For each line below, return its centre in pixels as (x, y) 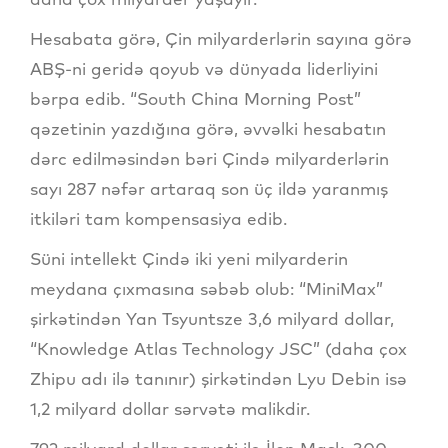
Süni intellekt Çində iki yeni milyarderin (189, 258)
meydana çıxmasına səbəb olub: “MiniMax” (206, 288)
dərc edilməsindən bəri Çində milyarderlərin (209, 158)
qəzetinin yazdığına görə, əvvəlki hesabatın (208, 128)
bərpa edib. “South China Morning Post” (195, 98)
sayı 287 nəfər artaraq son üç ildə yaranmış (209, 188)
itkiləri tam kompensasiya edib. (158, 218)
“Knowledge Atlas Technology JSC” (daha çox (218, 348)
